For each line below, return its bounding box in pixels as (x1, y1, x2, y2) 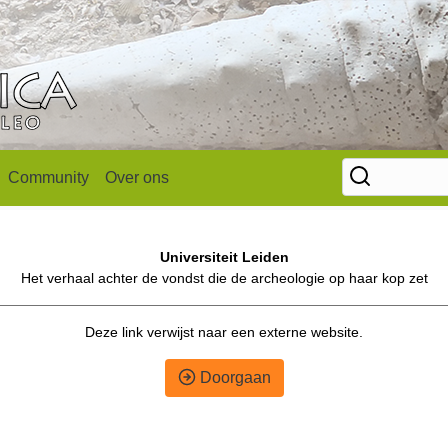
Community (8, 169, 89, 186)
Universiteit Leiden (159, 249, 289, 265)
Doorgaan (195, 369, 271, 386)
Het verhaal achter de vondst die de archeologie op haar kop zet (20, 270, 428, 286)
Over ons (105, 169, 169, 186)
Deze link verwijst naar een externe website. (85, 324, 363, 340)
